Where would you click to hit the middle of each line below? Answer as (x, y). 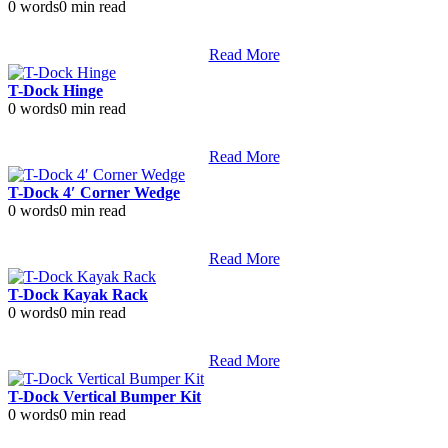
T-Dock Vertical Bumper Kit (104, 396)
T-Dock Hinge (55, 90)
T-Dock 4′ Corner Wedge (94, 192)
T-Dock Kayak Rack (78, 294)
